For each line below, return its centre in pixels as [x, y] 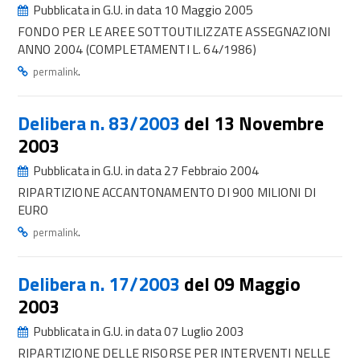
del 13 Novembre [254, 123]
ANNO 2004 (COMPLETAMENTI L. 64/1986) [137, 49]
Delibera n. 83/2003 [101, 123]
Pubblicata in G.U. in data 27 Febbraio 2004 [145, 170]
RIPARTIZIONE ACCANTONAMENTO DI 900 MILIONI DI [167, 192]
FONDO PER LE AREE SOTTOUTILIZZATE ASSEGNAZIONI [174, 31]
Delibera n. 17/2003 [101, 284]
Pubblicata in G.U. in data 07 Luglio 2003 [137, 331]
